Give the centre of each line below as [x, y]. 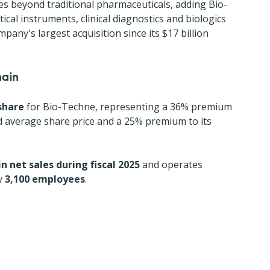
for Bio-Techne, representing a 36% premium [129, 107]
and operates [172, 165]
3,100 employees [45, 179]
